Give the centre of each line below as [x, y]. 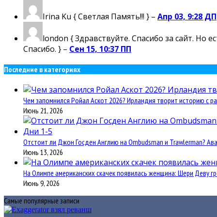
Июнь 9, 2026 [41, 183]
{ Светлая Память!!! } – [114, 16]
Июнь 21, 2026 [43, 111]
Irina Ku [57, 16]
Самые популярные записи [42, 201]
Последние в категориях [42, 69]
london [55, 38]
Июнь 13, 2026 [43, 152]
